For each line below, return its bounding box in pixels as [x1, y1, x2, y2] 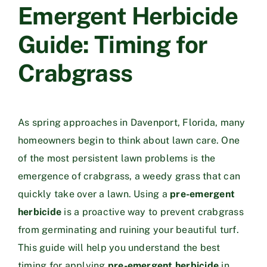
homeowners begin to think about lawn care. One [18, 134, 240, 146]
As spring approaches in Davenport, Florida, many [18, 116, 246, 128]
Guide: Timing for [18, 30, 207, 58]
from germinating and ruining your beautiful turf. [18, 223, 239, 235]
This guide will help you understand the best [18, 241, 221, 253]
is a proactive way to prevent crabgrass [61, 206, 244, 218]
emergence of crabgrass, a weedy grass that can [18, 170, 241, 182]
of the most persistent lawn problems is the [18, 152, 216, 164]
